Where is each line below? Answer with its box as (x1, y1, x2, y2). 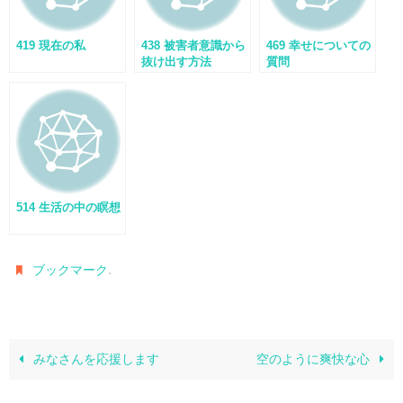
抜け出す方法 (141, 54, 211, 68)
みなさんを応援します (30, 353, 160, 367)
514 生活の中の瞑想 (16, 200, 121, 214)
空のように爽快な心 (255, 353, 373, 367)
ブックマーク (32, 263, 109, 278)
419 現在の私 (16, 38, 85, 52)
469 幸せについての (266, 38, 371, 52)
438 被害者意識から (141, 38, 246, 52)
